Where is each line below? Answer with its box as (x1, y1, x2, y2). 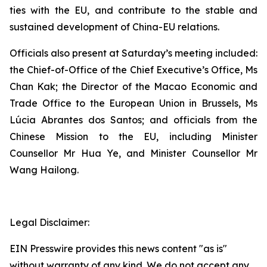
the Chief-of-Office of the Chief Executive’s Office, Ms (10, 64, 257, 76)
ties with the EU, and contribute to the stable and (10, 4, 257, 16)
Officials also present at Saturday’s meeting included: (10, 47, 257, 59)
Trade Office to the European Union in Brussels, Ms (10, 97, 257, 109)
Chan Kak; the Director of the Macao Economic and (10, 80, 257, 92)
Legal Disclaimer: (10, 216, 89, 228)
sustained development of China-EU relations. (10, 21, 219, 33)
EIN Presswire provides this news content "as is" (10, 243, 227, 254)
